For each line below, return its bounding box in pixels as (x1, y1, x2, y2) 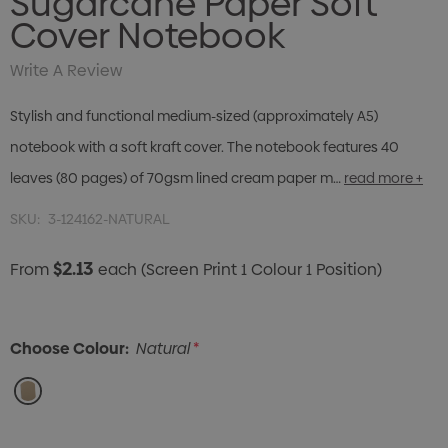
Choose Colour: (10, 337, 129, 361)
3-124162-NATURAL (48, 209, 170, 230)
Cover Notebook (10, 11, 285, 61)
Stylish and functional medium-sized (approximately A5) (10, 106, 378, 127)
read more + (344, 168, 423, 189)
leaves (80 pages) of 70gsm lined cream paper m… (10, 168, 341, 189)
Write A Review (10, 59, 122, 83)
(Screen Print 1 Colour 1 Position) (141, 258, 382, 282)
